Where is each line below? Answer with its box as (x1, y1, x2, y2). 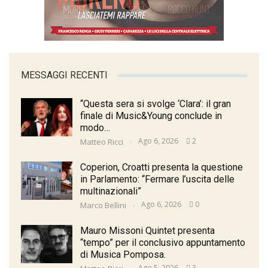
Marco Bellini (80, 200, 128, 211)
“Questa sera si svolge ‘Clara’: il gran (80, 98, 231, 110)
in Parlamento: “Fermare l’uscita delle (80, 173, 234, 185)
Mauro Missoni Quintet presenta (80, 225, 215, 237)
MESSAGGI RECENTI (21, 69, 108, 81)
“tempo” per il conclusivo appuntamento (80, 237, 245, 249)
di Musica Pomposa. (80, 249, 166, 261)
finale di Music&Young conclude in (80, 110, 222, 122)
